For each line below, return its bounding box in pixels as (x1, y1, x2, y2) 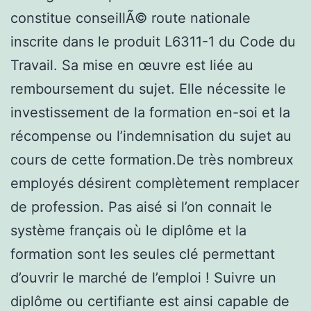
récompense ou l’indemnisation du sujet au (10, 127, 292, 144)
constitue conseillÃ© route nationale (10, 9, 251, 26)
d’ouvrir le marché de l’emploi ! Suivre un (10, 269, 276, 286)
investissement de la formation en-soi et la (10, 103, 290, 121)
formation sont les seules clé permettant (10, 245, 275, 262)
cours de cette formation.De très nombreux (10, 151, 294, 168)
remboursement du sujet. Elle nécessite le (10, 80, 286, 97)
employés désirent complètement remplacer (10, 174, 299, 192)
